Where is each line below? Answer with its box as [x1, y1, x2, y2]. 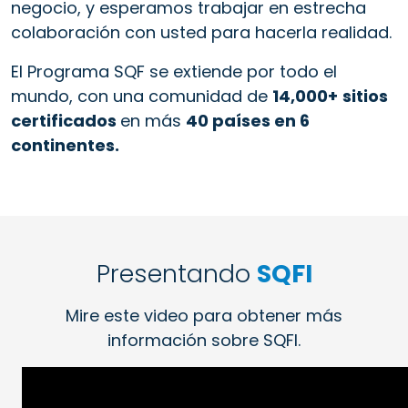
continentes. [11, 133, 119, 157]
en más [120, 108, 186, 132]
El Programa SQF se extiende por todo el [11, 59, 337, 83]
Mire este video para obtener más [66, 303, 342, 327]
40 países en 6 [186, 108, 310, 132]
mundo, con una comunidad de [11, 84, 272, 107]
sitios [342, 84, 388, 107]
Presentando [96, 256, 257, 291]
